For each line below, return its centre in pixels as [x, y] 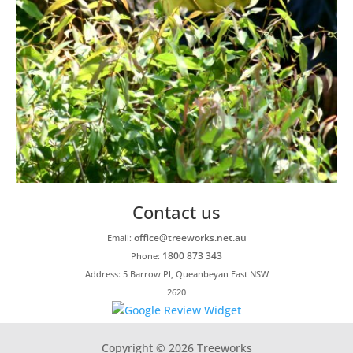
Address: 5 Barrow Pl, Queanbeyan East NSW [176, 274]
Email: [120, 238]
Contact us [176, 212]
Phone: [147, 256]
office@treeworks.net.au [190, 238]
